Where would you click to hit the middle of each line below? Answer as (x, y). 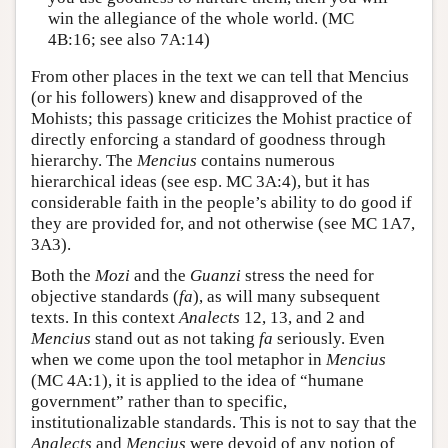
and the (160, 276)
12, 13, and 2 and (302, 318)
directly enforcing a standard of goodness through (208, 140)
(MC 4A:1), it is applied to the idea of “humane (197, 381)
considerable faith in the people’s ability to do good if (221, 203)
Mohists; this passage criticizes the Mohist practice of (221, 119)
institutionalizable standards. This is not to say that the (224, 423)
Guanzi (215, 276)
